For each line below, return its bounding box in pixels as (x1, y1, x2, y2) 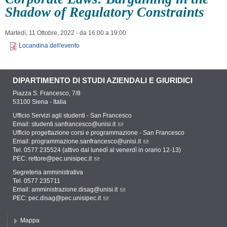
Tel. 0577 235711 (13, 177, 60, 185)
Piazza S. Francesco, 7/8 (13, 90, 81, 97)
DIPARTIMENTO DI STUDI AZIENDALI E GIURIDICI (13, 77, 193, 85)
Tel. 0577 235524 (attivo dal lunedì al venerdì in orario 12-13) (13, 146, 181, 154)
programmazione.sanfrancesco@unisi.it (31, 138, 141, 145)
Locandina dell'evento (19, 42, 80, 50)
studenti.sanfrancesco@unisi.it (31, 121, 116, 128)
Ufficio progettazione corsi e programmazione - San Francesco (13, 129, 184, 137)
